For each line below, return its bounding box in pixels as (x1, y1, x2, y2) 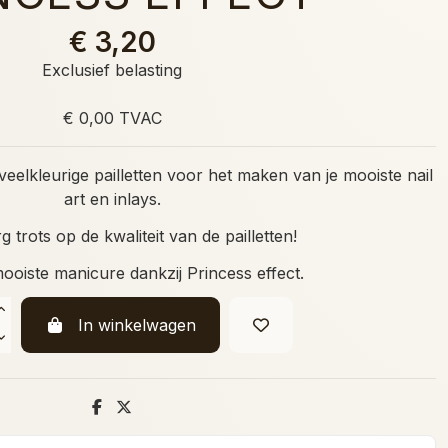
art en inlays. (63, 189, 161, 210)
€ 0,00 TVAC (62, 108, 162, 129)
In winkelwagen (77, 314, 196, 335)
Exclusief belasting (42, 60, 182, 81)
